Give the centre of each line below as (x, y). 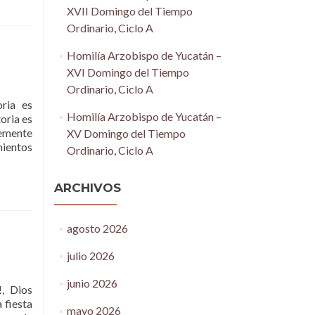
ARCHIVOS (88, 188)
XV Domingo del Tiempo (126, 133)
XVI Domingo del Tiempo (128, 72)
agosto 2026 (97, 228)
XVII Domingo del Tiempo (129, 11)
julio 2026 (90, 256)
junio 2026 (92, 283)
